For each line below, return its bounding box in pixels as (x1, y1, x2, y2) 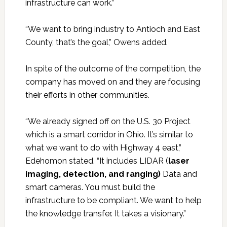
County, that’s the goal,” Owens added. (25, 37, 168, 48)
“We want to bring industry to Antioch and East (25, 24, 200, 34)
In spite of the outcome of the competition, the (25, 64, 201, 74)
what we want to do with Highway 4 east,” (25, 143, 181, 153)
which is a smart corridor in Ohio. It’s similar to (25, 130, 193, 140)
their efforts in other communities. (25, 90, 149, 100)
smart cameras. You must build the (25, 182, 155, 193)
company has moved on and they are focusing (25, 77, 200, 87)
